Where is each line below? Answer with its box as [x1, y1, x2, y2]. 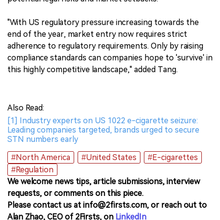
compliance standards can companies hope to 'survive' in [7, 53, 213, 62]
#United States [82, 152, 137, 162]
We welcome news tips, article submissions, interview [7, 176, 200, 186]
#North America [11, 152, 70, 162]
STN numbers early [7, 134, 78, 144]
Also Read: [7, 103, 44, 112]
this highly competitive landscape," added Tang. [7, 64, 178, 74]
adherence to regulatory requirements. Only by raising [7, 41, 203, 51]
